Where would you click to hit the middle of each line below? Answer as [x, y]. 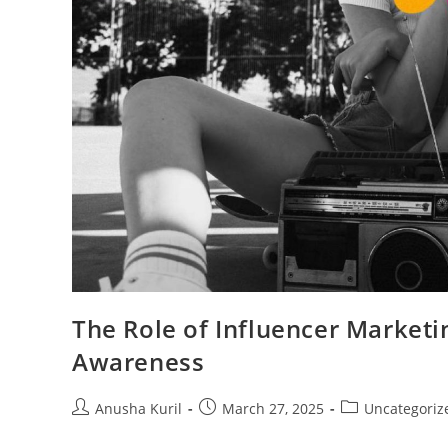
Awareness [138, 362]
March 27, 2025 [273, 409]
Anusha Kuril [138, 409]
